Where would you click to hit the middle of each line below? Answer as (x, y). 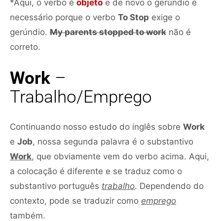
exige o (165, 17)
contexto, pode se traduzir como (75, 201)
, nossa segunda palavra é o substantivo (113, 141)
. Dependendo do (169, 186)
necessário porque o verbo (64, 17)
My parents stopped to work (108, 32)
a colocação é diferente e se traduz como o (96, 171)
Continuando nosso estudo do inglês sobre (96, 127)
